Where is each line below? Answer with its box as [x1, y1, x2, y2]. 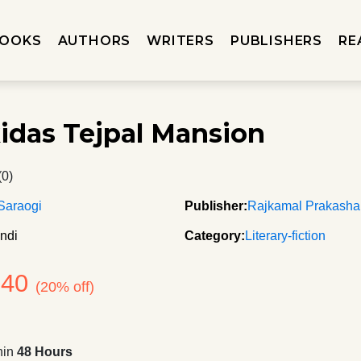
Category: [185, 229, 245, 243]
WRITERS [147, 32, 214, 48]
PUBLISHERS [230, 32, 322, 48]
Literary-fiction [245, 229, 326, 243]
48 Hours [17, 345, 73, 359]
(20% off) [35, 279, 95, 295]
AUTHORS [57, 32, 131, 48]
